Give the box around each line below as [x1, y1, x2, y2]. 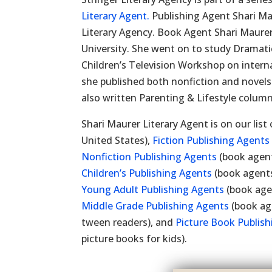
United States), [81, 134, 153, 147]
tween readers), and [81, 216, 176, 229]
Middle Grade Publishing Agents [81, 199, 229, 212]
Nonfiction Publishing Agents [81, 150, 217, 163]
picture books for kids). [81, 232, 188, 245]
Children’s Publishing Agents [81, 166, 212, 180]
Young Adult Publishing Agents [81, 183, 225, 196]
